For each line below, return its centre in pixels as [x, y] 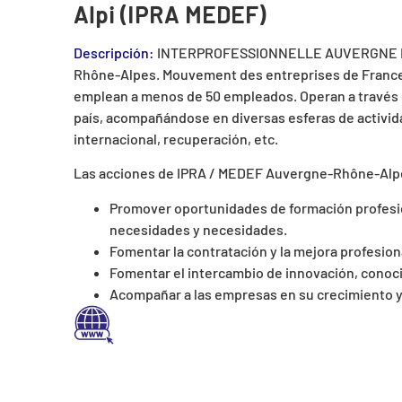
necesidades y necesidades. [198, 229]
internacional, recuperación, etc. [176, 138]
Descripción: [115, 52]
